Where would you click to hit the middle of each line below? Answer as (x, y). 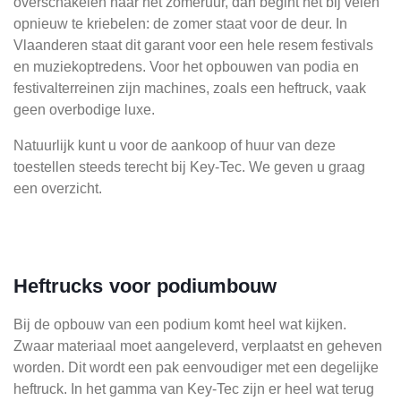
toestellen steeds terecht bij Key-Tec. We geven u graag (189, 167)
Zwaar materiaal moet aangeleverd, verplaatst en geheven (198, 346)
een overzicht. (58, 188)
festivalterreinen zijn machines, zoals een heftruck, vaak (190, 88)
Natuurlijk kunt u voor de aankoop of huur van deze (175, 145)
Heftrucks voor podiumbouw (145, 286)
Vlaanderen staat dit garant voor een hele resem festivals (193, 45)
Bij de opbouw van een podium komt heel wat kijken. (180, 324)
